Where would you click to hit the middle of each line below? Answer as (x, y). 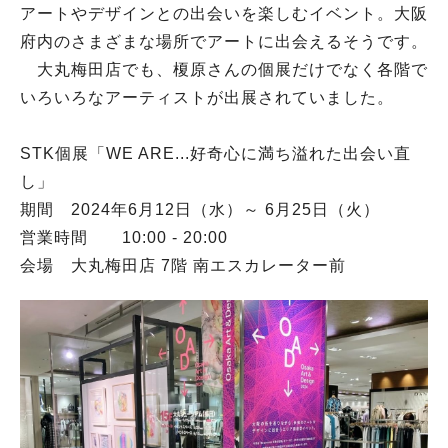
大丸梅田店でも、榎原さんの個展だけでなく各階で (224, 70)
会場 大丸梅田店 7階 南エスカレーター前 (183, 266)
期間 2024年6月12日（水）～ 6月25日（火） (200, 210)
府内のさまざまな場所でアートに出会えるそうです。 (224, 42)
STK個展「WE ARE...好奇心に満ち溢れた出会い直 (215, 154)
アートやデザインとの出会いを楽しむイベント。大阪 (224, 14)
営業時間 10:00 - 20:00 (124, 238)
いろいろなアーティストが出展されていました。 (207, 98)
